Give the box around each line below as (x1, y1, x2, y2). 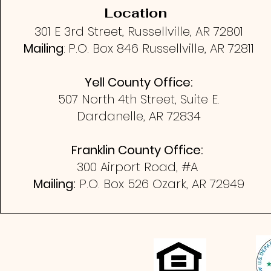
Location (100, 4, 171, 21)
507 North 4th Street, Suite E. (58, 91, 220, 108)
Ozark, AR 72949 (152, 175, 245, 192)
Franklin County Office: (71, 142, 203, 158)
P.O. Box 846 (68, 40, 143, 57)
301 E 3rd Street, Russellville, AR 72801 (34, 23, 244, 40)
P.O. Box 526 (76, 175, 153, 192)
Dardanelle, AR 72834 (77, 108, 201, 125)
